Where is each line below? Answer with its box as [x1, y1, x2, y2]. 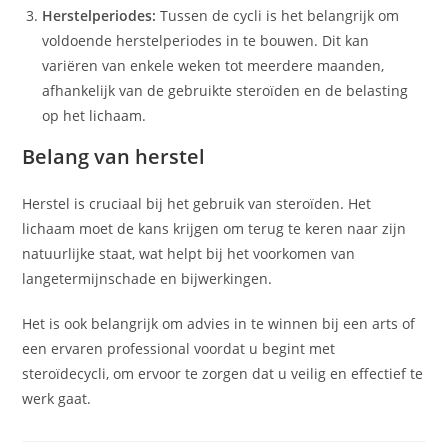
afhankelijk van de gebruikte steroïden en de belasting [42, 81, 409, 100]
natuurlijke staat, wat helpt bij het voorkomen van [22, 244, 356, 263]
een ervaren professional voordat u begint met [22, 339, 336, 358]
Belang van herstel [22, 143, 206, 170]
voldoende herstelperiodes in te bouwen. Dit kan [42, 31, 370, 50]
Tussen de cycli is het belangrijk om [156, 6, 400, 25]
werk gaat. [22, 389, 92, 408]
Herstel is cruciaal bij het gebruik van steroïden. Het [22, 194, 372, 213]
